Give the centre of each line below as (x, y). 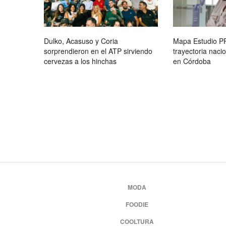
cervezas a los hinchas (80, 61)
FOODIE (137, 204)
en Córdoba (192, 61)
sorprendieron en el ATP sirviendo (98, 51)
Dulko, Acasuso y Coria (81, 41)
